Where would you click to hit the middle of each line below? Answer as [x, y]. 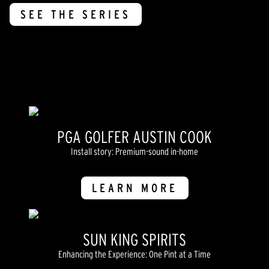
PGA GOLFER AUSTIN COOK [134, 137]
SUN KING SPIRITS [134, 240]
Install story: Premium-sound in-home [134, 152]
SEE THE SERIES [76, 15]
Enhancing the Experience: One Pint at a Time [134, 254]
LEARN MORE [134, 188]
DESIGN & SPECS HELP [116, 66]
